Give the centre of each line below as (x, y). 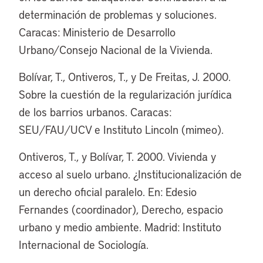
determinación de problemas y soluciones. (118, 14)
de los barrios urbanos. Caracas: (95, 112)
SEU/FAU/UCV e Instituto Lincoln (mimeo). (121, 129)
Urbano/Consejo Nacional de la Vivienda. (116, 50)
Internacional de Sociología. (84, 245)
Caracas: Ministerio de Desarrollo (97, 32)
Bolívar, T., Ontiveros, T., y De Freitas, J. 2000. (125, 77)
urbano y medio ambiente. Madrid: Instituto (120, 227)
